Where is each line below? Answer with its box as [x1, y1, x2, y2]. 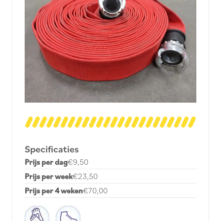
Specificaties [25, 143, 79, 156]
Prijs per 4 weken [25, 185, 83, 196]
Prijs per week [25, 171, 73, 182]
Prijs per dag [25, 157, 68, 167]
